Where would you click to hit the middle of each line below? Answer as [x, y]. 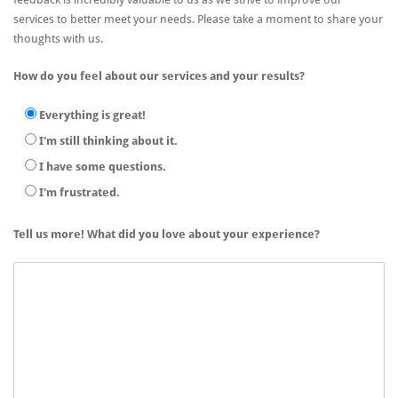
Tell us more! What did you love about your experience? [167, 234]
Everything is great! [92, 115]
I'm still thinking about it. [108, 141]
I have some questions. [103, 167]
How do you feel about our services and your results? [159, 76]
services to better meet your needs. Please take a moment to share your [198, 19]
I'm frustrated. [80, 192]
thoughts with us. [58, 39]
